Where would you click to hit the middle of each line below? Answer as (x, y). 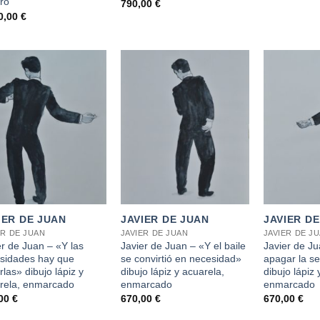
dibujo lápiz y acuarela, (172, 271)
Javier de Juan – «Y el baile (183, 245)
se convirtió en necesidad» (181, 258)
